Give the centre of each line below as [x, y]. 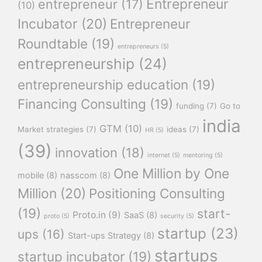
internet [159, 156]
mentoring [198, 156]
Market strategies [51, 130]
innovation [86, 153]
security [172, 216]
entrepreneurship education [103, 85]
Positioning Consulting [157, 194]
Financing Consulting [82, 104]
